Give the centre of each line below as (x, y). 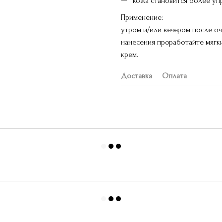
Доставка (137, 76)
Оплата (174, 76)
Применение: (142, 17)
